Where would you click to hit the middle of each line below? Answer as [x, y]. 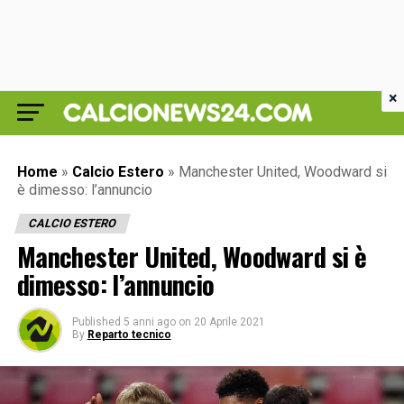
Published [96, 322]
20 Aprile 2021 [229, 322]
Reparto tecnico [129, 335]
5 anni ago [149, 322]
